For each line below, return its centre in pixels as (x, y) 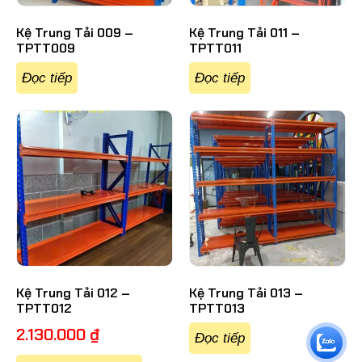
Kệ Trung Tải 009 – (75, 33)
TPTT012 (44, 309)
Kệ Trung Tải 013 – (246, 293)
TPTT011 (215, 48)
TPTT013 (217, 309)
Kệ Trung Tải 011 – (244, 33)
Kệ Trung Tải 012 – (73, 293)
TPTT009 (46, 48)
